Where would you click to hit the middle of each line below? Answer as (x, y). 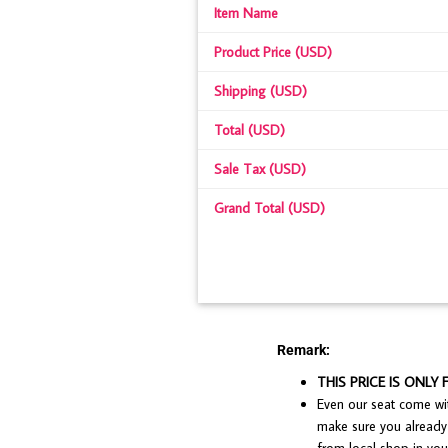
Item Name (246, 12)
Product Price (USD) (273, 51)
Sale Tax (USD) (260, 168)
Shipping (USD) (260, 90)
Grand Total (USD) (269, 207)
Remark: (303, 349)
